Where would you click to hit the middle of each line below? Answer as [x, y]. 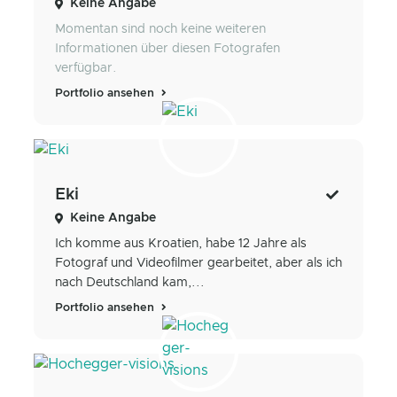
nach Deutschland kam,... [130, 283]
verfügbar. [86, 68]
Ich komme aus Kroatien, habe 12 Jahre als [181, 244]
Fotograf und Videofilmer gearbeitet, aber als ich [198, 264]
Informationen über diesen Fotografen [167, 48]
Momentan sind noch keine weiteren [160, 29]
